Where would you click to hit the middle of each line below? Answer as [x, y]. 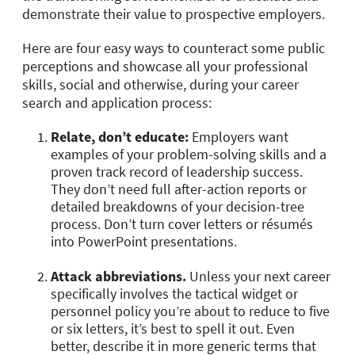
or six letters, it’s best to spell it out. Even [173, 328]
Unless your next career [258, 276]
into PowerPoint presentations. [144, 241]
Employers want [239, 136]
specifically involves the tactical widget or [174, 293]
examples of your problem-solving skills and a [189, 154]
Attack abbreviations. [118, 276]
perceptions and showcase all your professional [165, 67]
